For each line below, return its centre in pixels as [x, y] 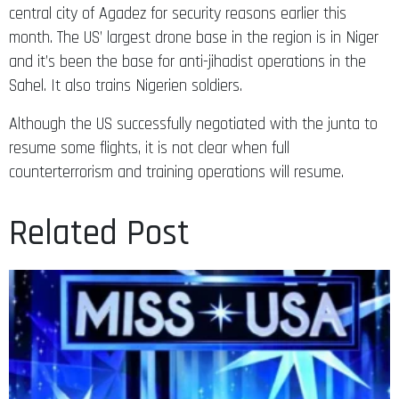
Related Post [99, 233]
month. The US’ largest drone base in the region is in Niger [194, 37]
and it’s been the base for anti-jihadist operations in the [187, 61]
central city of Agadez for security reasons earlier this [178, 13]
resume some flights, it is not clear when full [149, 148]
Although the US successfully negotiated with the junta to [193, 124]
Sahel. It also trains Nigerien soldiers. [126, 85]
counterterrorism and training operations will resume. [176, 172]
